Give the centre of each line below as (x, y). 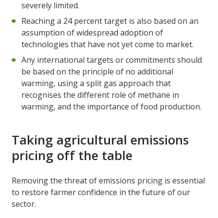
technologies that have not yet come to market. (109, 44)
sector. (26, 204)
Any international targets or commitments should (112, 60)
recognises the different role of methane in (100, 95)
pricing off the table (72, 155)
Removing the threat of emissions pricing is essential (108, 180)
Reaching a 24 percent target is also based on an (110, 21)
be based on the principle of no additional (97, 71)
